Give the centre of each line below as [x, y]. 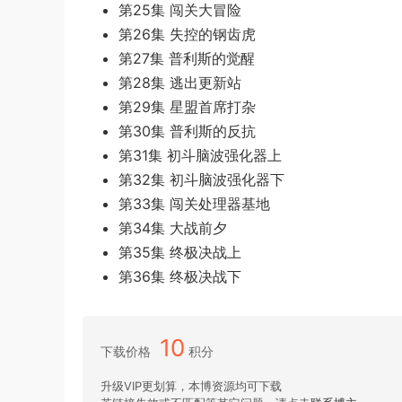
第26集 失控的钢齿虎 [187, 34]
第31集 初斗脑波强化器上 [200, 155]
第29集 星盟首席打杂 [187, 107]
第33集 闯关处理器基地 [194, 204]
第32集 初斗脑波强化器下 [201, 179]
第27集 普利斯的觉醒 [187, 58]
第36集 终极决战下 [180, 276]
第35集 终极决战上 [180, 252]
